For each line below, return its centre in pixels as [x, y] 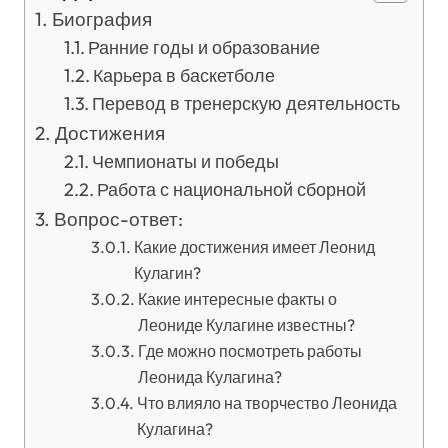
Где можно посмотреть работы [249, 351]
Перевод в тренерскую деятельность [246, 103]
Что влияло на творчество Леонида [266, 403]
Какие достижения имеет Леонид [254, 247]
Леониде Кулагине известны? [246, 325]
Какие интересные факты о [237, 299]
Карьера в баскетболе [184, 75]
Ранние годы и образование [204, 47]
